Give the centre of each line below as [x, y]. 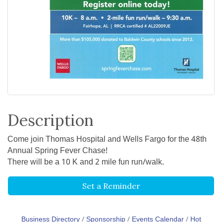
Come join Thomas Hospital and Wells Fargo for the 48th [107, 140]
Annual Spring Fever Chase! [57, 151]
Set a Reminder [111, 186]
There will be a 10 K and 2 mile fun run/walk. [86, 163]
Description [51, 120]
